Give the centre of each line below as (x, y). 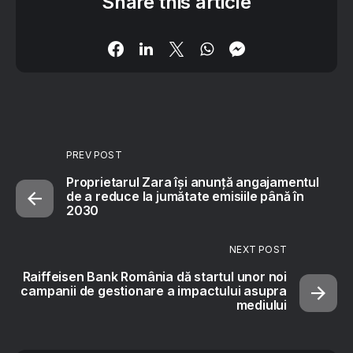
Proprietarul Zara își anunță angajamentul (193, 182)
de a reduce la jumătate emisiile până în (185, 196)
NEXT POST (258, 249)
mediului (261, 305)
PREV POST (94, 154)
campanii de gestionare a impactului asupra (154, 290)
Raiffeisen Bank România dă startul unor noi (154, 276)
